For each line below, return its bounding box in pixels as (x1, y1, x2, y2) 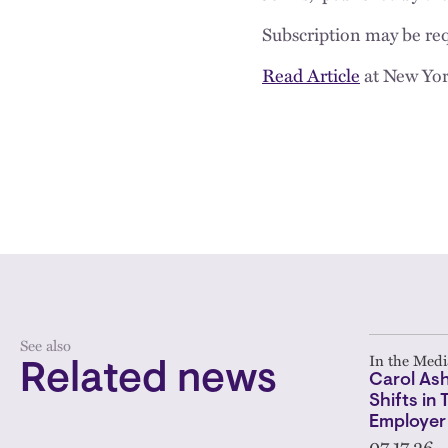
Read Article (262, 61, 360, 88)
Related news (20, 359, 277, 402)
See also (20, 333, 71, 356)
